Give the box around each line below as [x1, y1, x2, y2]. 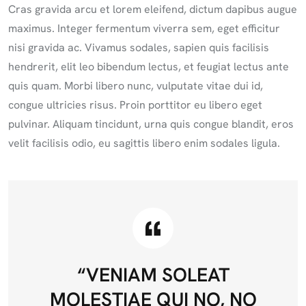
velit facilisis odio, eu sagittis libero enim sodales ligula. [8, 136, 280, 150]
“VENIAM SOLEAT [76, 262, 229, 287]
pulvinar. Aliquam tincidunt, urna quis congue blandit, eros [8, 117, 294, 131]
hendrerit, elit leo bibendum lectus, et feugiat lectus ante [8, 59, 289, 74]
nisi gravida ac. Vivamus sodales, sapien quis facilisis [8, 40, 269, 55]
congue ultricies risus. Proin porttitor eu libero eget [8, 98, 262, 112]
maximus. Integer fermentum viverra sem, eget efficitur [8, 21, 280, 36]
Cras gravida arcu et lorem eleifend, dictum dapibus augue [8, 2, 297, 16]
